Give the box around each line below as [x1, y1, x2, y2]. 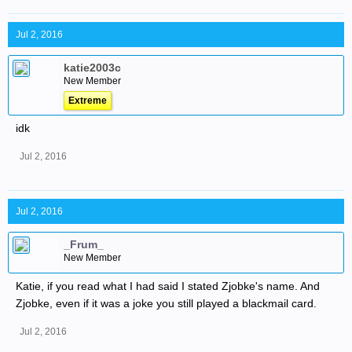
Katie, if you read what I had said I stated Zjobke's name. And [16, 280, 320, 292]
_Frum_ [64, 238, 104, 251]
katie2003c [64, 61, 121, 74]
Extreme [68, 95, 107, 106]
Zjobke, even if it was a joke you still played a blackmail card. [16, 297, 317, 310]
